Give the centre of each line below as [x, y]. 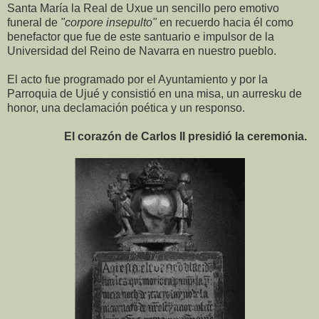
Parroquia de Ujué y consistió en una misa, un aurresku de [155, 93]
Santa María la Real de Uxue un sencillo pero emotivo [143, 8]
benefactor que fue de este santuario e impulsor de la [141, 36]
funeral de [34, 22]
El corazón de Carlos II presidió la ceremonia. [157, 136]
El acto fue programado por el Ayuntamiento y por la [137, 79]
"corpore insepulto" [109, 22]
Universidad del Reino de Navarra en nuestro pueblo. [142, 51]
